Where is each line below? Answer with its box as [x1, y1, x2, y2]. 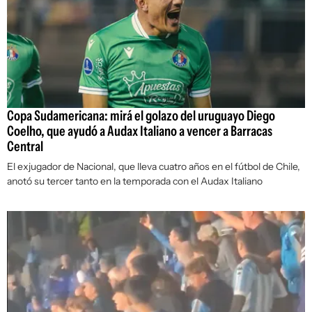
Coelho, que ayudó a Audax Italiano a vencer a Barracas [7, 123, 272, 140]
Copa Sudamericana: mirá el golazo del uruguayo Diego [7, 107, 275, 125]
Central [7, 138, 43, 155]
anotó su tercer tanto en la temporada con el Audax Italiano [7, 175, 263, 188]
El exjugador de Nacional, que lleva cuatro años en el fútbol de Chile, [7, 160, 300, 173]
